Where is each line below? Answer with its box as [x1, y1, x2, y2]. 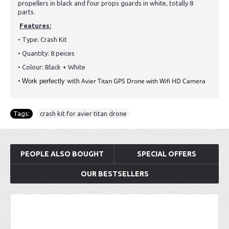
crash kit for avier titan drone [40, 110, 127, 117]
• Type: [18, 36, 40, 43]
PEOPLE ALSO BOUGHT [20, 150, 104, 158]
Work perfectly [22, 77, 67, 85]
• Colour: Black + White [18, 63, 85, 71]
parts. [18, 8, 35, 15]
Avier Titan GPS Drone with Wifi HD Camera [81, 77, 205, 85]
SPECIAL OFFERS [137, 150, 196, 158]
